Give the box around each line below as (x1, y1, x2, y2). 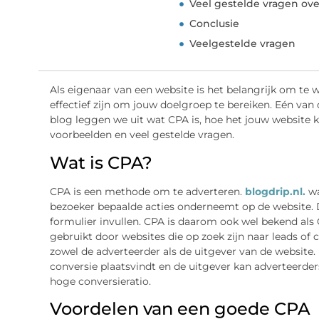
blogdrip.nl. (244, 184, 305, 198)
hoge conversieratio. (49, 274, 151, 288)
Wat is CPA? (49, 152, 152, 173)
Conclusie (189, 17, 240, 31)
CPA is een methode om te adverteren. (49, 184, 245, 198)
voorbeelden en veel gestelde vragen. (49, 128, 234, 142)
